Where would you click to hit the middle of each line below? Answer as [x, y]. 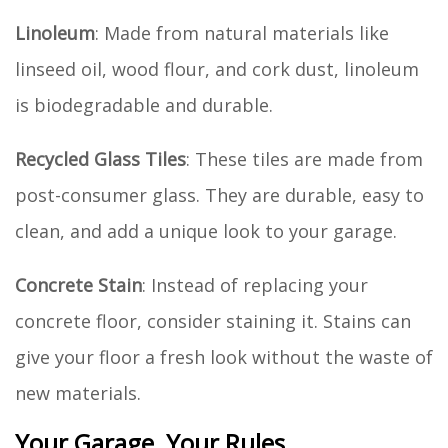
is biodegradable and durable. [144, 104]
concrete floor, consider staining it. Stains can [213, 320]
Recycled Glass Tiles [100, 158]
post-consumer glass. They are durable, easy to [219, 194]
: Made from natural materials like [242, 32]
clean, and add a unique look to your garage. [206, 230]
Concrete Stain [78, 284]
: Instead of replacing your [255, 284]
